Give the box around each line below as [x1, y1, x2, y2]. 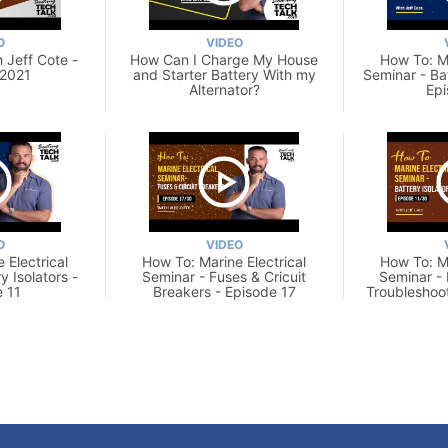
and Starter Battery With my [132, 65, 316, 83]
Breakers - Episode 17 [152, 282, 296, 300]
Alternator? [188, 80, 260, 98]
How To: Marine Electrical [142, 252, 306, 270]
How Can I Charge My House [130, 50, 318, 68]
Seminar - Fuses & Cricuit [142, 267, 306, 285]
